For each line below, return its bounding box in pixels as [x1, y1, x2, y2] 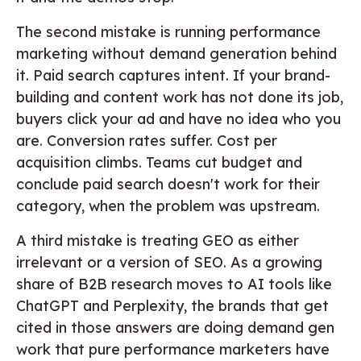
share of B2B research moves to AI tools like [16, 274, 332, 293]
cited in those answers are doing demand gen [16, 317, 334, 337]
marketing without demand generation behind [16, 44, 337, 63]
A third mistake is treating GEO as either [16, 230, 299, 250]
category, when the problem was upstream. [16, 196, 320, 215]
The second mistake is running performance [16, 22, 321, 41]
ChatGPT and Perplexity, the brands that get [16, 296, 329, 315]
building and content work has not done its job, [16, 87, 343, 106]
